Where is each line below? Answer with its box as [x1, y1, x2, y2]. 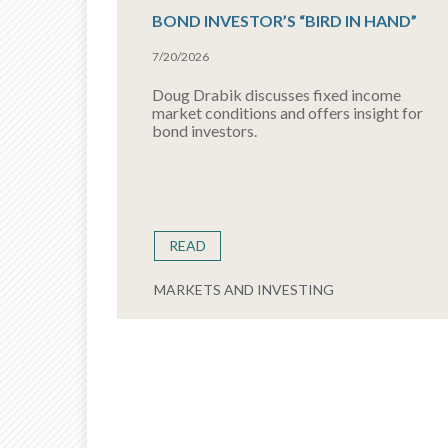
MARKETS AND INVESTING [154, 281, 334, 298]
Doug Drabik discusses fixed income [152, 85, 401, 104]
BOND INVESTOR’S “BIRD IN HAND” [152, 11, 417, 30]
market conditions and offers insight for [152, 103, 423, 122]
